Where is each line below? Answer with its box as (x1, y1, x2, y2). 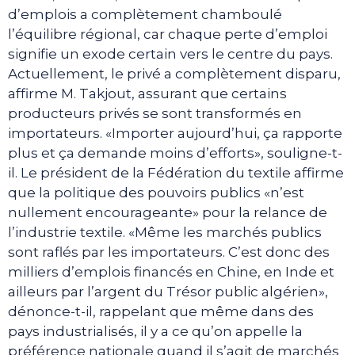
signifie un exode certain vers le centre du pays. (8, 46, 333, 62)
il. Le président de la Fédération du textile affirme (8, 165, 344, 181)
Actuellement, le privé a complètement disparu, (8, 66, 341, 82)
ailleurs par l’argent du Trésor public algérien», (8, 284, 328, 300)
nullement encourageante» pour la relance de (8, 204, 327, 220)
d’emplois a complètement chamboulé (8, 6, 282, 22)
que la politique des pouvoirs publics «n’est (8, 185, 304, 200)
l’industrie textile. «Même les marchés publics (8, 224, 322, 240)
